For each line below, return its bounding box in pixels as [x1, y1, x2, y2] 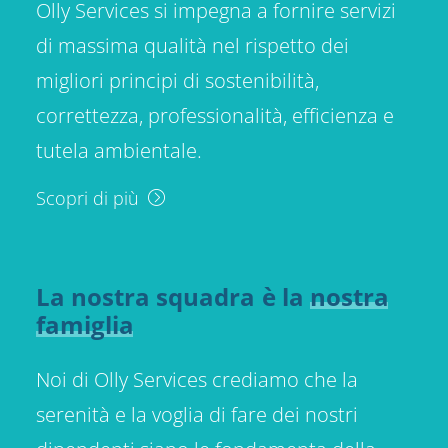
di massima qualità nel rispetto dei [36, 32, 349, 59]
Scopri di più [36, 186, 139, 210]
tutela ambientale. [36, 137, 202, 164]
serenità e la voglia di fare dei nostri [36, 401, 358, 428]
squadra [156, 280, 256, 313]
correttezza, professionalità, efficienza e [36, 102, 394, 129]
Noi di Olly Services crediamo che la [36, 366, 358, 393]
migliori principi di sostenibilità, [36, 67, 319, 94]
